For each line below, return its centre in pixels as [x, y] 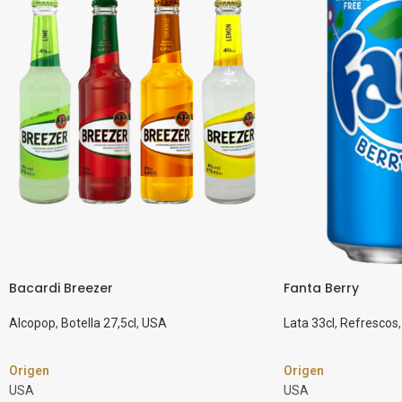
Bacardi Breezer [61, 288]
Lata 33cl [309, 323]
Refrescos [369, 323]
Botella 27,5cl [99, 323]
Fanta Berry [321, 288]
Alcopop [32, 323]
